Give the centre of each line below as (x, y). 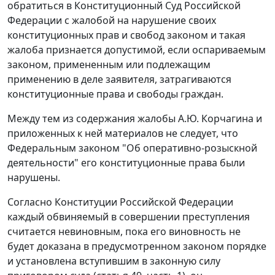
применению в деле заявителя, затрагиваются (119, 79)
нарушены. (34, 178)
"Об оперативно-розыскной (188, 148)
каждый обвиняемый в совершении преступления (129, 217)
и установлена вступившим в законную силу (114, 261)
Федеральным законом (64, 148)
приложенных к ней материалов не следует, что (123, 134)
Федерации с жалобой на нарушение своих (112, 21)
